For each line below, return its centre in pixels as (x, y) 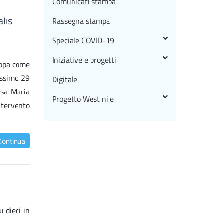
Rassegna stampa (81, 21)
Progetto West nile (83, 99)
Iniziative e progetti (84, 60)
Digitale (65, 80)
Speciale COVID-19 (83, 41)
